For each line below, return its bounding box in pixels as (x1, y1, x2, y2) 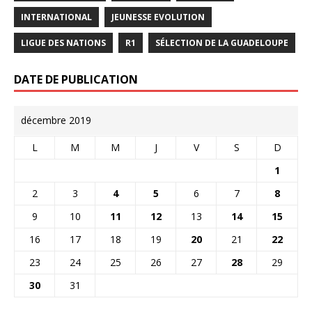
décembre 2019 (21, 114, 91, 127)
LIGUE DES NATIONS (21, 37, 106, 49)
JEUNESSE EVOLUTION (111, 11, 205, 24)
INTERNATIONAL (21, 11, 92, 24)
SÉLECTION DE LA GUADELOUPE (155, 37, 288, 49)
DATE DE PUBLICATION (14, 72, 138, 88)
